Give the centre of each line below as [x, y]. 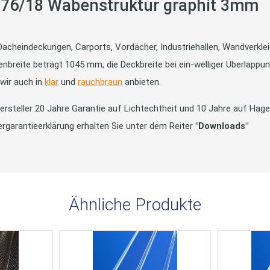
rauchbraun [100, 82]
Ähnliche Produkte [135, 204]
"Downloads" [222, 126]
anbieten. [142, 82]
